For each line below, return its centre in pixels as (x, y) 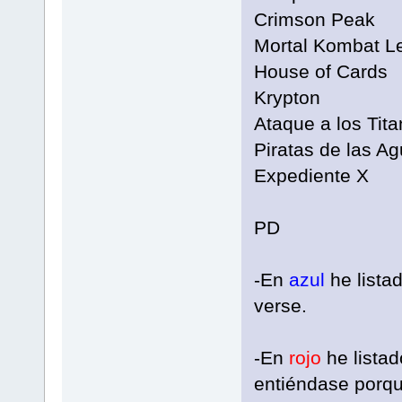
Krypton (287, 98)
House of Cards (320, 72)
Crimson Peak (314, 20)
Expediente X (311, 176)
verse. (280, 306)
